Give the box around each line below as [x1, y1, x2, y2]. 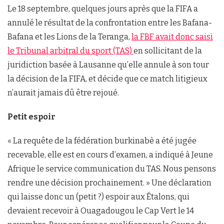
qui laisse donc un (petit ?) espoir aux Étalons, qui [7, 191, 189, 201]
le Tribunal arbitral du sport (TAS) [7, 45, 133, 55]
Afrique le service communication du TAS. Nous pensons [7, 163, 216, 173]
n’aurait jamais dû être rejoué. [7, 87, 119, 97]
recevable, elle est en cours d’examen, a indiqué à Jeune [7, 149, 213, 159]
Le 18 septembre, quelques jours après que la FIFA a [7, 3, 198, 13]
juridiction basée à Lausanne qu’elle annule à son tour [7, 59, 209, 69]
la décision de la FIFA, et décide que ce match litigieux [7, 73, 207, 83]
